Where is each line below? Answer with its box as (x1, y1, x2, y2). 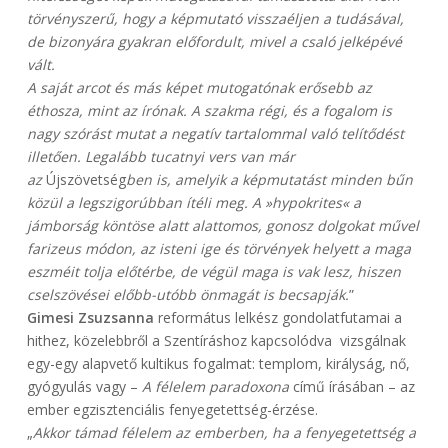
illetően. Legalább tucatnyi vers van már (26, 147, 295, 167)
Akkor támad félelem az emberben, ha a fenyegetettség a (32, 423, 416, 443)
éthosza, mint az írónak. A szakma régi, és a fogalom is (26, 101, 392, 121)
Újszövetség (45, 170, 126, 190)
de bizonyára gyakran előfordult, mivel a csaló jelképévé (26, 32, 402, 52)
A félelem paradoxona (141, 377, 289, 397)
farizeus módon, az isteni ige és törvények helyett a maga (26, 239, 411, 259)
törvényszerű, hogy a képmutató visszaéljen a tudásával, (26, 9, 404, 29)
